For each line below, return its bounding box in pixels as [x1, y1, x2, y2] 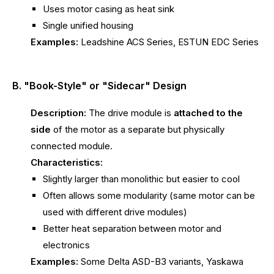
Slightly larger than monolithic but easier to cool [43, 173, 240, 185]
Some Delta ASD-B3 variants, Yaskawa [78, 256, 243, 268]
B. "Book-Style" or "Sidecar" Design [12, 79, 187, 92]
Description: [31, 107, 86, 119]
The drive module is [86, 107, 174, 119]
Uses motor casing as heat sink [43, 2, 174, 15]
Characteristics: [31, 157, 103, 169]
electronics [43, 239, 90, 251]
